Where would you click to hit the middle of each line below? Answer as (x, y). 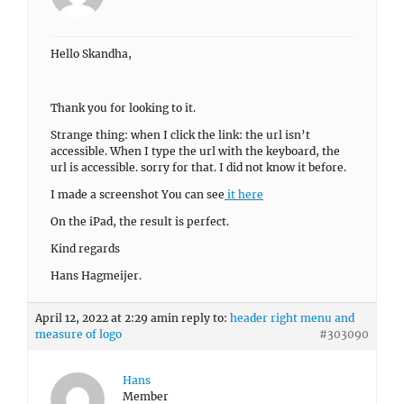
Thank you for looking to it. (123, 108)
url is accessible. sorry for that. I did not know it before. (198, 167)
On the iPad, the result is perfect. (140, 221)
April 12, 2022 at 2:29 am (101, 318)
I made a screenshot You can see (138, 194)
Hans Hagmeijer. (96, 275)
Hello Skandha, (91, 54)
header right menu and (292, 318)
